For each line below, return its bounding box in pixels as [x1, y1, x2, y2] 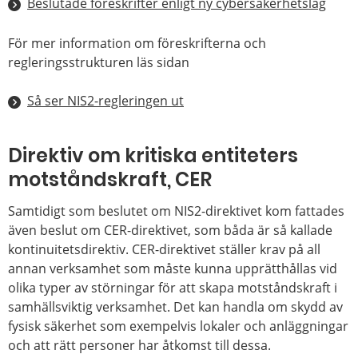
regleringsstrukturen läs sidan [8, 53, 189, 71]
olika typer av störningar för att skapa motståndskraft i [8, 278, 337, 296]
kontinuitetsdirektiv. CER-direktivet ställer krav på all [8, 240, 320, 258]
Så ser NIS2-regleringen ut [27, 91, 184, 109]
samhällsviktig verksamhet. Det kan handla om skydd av [8, 297, 343, 316]
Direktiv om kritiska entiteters [8, 141, 298, 169]
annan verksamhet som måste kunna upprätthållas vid [8, 259, 337, 277]
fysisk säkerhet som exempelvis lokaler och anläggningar [8, 316, 348, 335]
